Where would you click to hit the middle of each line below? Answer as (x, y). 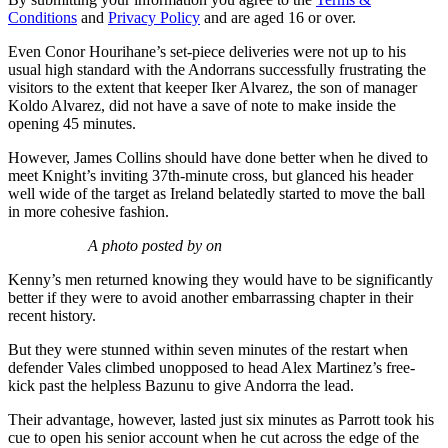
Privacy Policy (154, 18)
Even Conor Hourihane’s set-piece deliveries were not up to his (207, 52)
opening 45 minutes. (72, 124)
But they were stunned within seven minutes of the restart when (208, 350)
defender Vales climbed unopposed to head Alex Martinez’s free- (211, 368)
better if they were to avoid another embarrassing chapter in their (210, 298)
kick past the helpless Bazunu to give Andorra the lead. (181, 386)
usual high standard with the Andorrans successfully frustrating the (217, 70)
